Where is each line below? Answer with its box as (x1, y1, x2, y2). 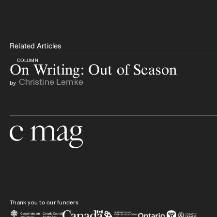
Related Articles (10, 41, 62, 51)
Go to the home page (9, 149, 83, 158)
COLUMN (17, 57, 38, 64)
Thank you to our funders (10, 198, 78, 206)
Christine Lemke (18, 76, 83, 88)
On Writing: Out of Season (10, 61, 177, 79)
